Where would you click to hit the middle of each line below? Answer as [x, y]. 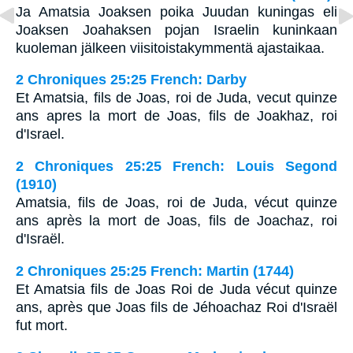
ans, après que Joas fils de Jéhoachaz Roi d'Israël [176, 307]
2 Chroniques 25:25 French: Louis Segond [176, 167]
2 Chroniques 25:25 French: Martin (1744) [155, 271]
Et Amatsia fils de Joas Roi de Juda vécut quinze [176, 289]
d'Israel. [40, 134]
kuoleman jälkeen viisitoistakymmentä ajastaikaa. [170, 48]
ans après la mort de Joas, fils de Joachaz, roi [176, 221]
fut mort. [42, 325]
